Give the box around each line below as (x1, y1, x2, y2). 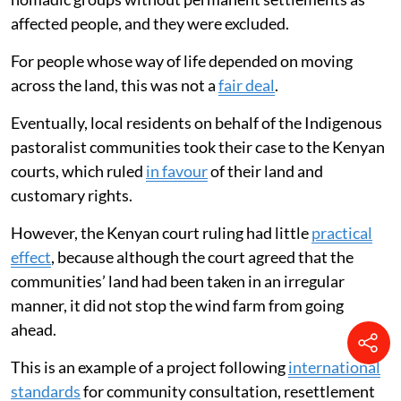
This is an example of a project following (11, 357, 288, 378)
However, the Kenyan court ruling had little (11, 223, 311, 243)
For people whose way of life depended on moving (11, 51, 353, 72)
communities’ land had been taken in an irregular (11, 271, 345, 292)
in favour (146, 161, 208, 182)
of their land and (208, 161, 323, 182)
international (288, 357, 380, 378)
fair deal (218, 75, 275, 96)
